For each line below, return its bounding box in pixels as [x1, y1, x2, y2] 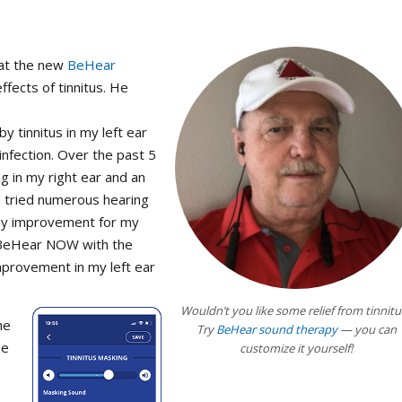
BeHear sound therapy [215, 320, 337, 337]
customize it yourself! [240, 339, 353, 356]
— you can [336, 320, 397, 337]
